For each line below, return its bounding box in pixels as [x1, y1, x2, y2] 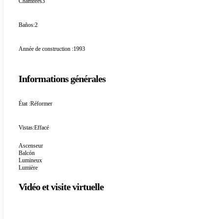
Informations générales [19, 73, 106, 85]
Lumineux [19, 157, 42, 164]
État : [19, 100, 30, 108]
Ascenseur [19, 142, 43, 150]
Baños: [19, 22, 35, 29]
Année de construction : [19, 45, 73, 53]
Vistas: [19, 124, 34, 131]
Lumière [19, 164, 38, 172]
